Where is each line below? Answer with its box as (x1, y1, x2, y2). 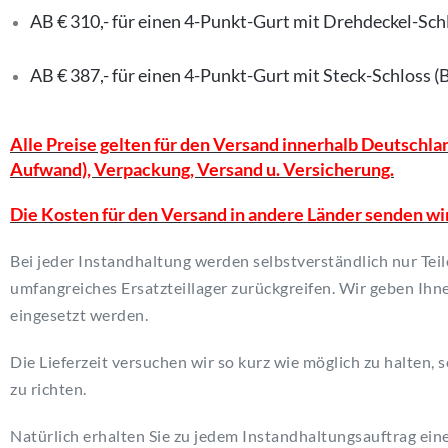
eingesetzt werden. (10, 305, 148, 324)
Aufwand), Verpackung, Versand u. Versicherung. (10, 158, 394, 180)
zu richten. (10, 379, 87, 398)
